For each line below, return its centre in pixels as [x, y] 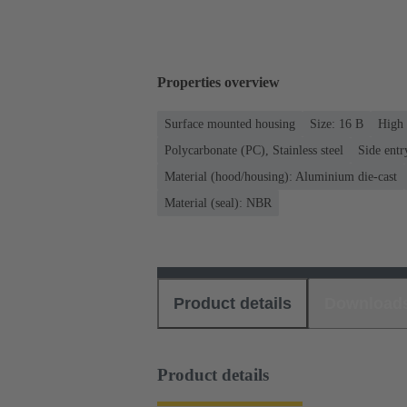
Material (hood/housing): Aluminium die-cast [281, 176]
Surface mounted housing [230, 124]
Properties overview [218, 83]
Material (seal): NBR [218, 203]
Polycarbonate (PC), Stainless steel [254, 150]
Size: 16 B [337, 124]
